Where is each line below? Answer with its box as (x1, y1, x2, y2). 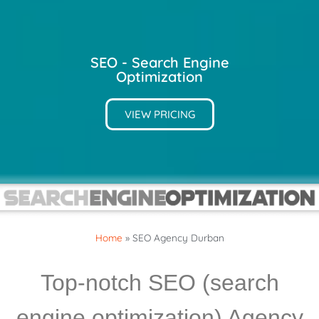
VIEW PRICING (124, 107, 195, 121)
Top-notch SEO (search (40, 269, 279, 296)
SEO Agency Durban (132, 231, 224, 244)
